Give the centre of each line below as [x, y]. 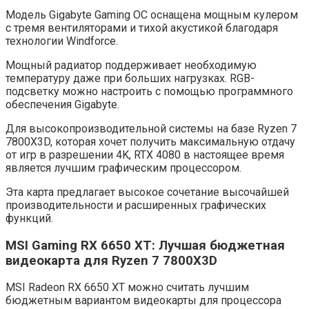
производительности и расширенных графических [136, 205]
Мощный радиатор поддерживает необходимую [131, 65]
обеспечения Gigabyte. [62, 104]
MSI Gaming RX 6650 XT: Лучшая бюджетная [145, 245]
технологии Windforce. [62, 41]
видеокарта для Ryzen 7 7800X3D [111, 260]
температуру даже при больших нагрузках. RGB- [130, 78]
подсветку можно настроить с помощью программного [149, 91]
